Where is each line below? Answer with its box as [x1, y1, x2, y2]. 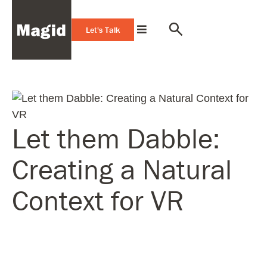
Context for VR [12, 183, 184, 218]
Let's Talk [86, 24, 120, 35]
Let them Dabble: [12, 121, 220, 156]
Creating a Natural [12, 152, 232, 187]
